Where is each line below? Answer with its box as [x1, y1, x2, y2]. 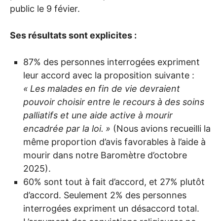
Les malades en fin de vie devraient [30, 83, 180, 94]
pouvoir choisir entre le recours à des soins [23, 97, 204, 108]
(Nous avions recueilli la [110, 123, 211, 134]
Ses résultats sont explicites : [10, 30, 137, 41]
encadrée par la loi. [23, 123, 104, 134]
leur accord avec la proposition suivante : [23, 70, 194, 81]
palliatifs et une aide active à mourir [23, 110, 173, 121]
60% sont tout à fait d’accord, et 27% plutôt [23, 177, 205, 187]
